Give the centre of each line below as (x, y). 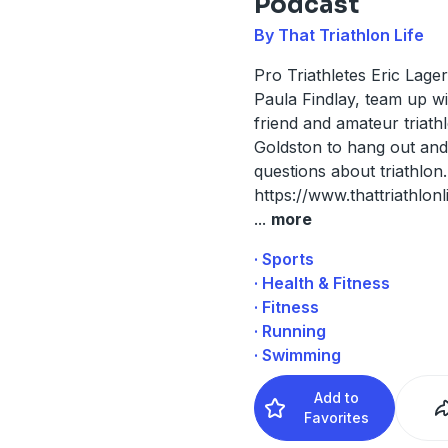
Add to (337, 397)
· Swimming (297, 354)
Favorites (337, 417)
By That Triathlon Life (338, 34)
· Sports (283, 258)
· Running (289, 330)
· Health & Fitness (321, 282)
